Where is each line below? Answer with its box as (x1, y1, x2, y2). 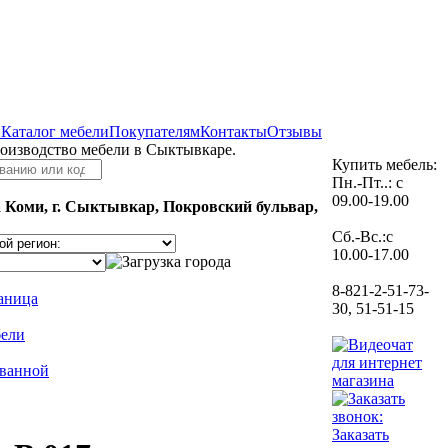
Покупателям (109, 123, 200, 140)
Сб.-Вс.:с (332, 228, 393, 245)
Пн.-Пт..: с (332, 174, 403, 191)
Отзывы (267, 123, 322, 140)
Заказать (332, 426, 389, 443)
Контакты (200, 123, 267, 140)
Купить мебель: (332, 156, 437, 173)
